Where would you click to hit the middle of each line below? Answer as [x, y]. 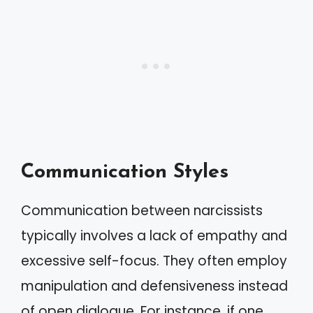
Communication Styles [125, 172]
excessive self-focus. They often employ [154, 261]
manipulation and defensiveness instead [154, 286]
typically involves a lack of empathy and [154, 235]
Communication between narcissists [142, 210]
